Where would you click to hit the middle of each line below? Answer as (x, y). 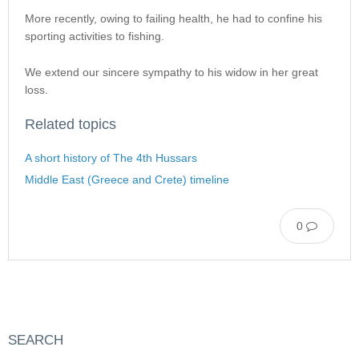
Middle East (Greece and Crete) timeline (127, 179)
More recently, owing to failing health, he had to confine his (173, 19)
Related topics (71, 124)
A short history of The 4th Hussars (111, 157)
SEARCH (36, 340)
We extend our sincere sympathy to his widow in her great (171, 72)
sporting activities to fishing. (95, 36)
